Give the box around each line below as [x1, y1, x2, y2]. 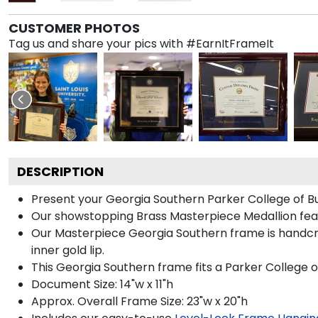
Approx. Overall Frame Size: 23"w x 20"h [31, 292, 248, 309]
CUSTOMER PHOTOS [9, 18, 140, 37]
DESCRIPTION [17, 162, 104, 180]
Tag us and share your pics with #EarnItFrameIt [9, 35, 274, 52]
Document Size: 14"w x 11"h [31, 275, 173, 292]
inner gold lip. [31, 241, 104, 258]
